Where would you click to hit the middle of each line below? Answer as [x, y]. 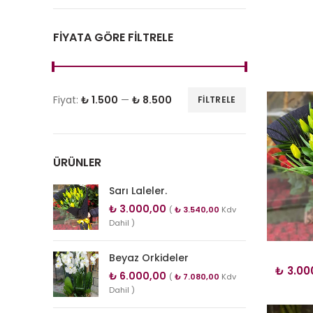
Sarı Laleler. [138, 191]
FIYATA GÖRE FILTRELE [113, 37]
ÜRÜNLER [77, 162]
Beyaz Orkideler [149, 258]
